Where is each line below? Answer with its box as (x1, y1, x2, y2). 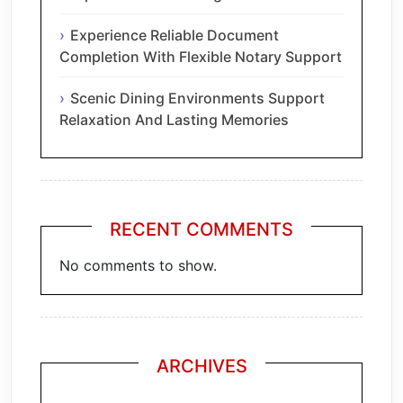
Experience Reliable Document (70, 25, 279, 44)
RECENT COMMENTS (110, 219, 293, 241)
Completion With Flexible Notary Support (59, 47, 342, 66)
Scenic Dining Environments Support (70, 88, 325, 107)
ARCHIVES (156, 355, 247, 378)
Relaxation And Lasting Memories (59, 110, 289, 129)
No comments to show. (59, 256, 217, 275)
